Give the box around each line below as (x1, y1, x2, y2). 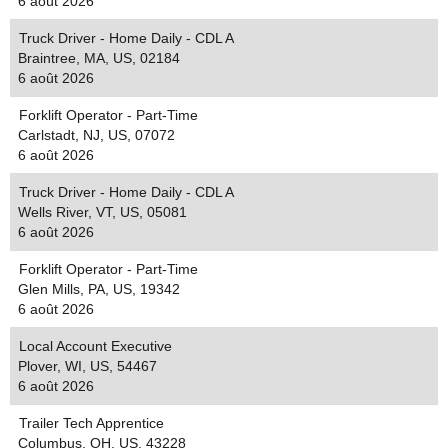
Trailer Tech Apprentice (19, 415, 164, 431)
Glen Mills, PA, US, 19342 (18, 281, 180, 297)
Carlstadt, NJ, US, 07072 (18, 127, 175, 143)
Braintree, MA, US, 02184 (18, 50, 180, 66)
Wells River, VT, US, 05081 (18, 204, 187, 220)
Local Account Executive (19, 338, 172, 354)
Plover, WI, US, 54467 (18, 358, 157, 374)
